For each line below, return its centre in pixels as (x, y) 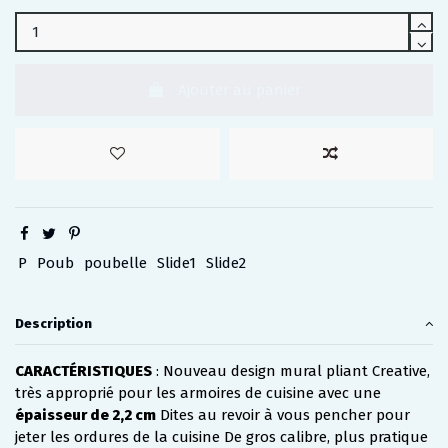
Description (53, 323)
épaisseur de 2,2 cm (85, 414)
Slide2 (226, 263)
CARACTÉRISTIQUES (83, 370)
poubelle (115, 263)
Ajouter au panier (239, 89)
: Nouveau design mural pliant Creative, (291, 370)
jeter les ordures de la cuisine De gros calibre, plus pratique (221, 436)
